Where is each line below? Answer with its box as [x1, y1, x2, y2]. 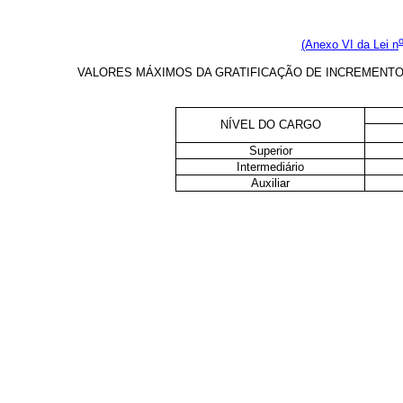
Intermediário [237, 160, 304, 175]
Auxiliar [251, 176, 290, 191]
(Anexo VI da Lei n [301, 38, 399, 52]
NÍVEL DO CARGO [219, 118, 321, 132]
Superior [248, 144, 292, 158]
